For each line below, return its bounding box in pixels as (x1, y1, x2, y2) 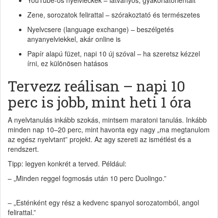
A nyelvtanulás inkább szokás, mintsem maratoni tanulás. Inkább (8, 115, 207, 125)
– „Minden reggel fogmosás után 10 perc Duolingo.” (8, 173, 166, 183)
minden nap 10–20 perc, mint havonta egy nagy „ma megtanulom (8, 125, 210, 135)
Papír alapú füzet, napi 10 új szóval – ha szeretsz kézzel (27, 49, 200, 59)
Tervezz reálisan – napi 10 (8, 76, 185, 96)
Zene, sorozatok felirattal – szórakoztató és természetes (27, 10, 200, 20)
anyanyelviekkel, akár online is (27, 34, 121, 44)
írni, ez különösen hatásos (27, 58, 108, 69)
